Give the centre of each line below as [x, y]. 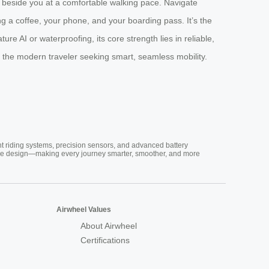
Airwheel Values [84, 210]
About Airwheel [109, 226]
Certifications [105, 240]
